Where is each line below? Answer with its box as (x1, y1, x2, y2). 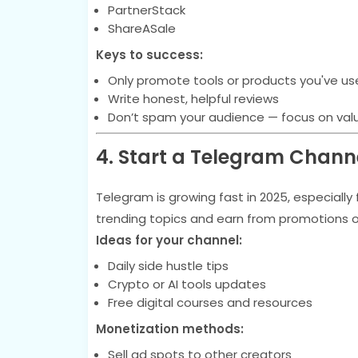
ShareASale (107, 19, 176, 37)
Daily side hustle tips (107, 257, 229, 274)
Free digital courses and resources (107, 294, 312, 311)
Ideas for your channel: (95, 232, 242, 249)
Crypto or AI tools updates (107, 276, 266, 292)
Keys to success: (95, 46, 203, 63)
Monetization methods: (95, 320, 244, 337)
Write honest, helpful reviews (107, 89, 279, 107)
